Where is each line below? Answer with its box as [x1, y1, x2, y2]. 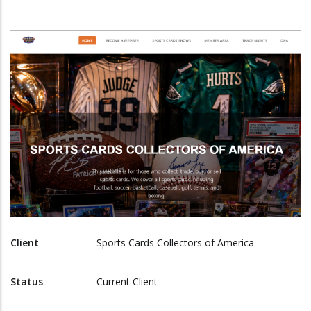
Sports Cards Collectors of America [94, 235, 254, 249]
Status [10, 274, 43, 288]
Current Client [94, 274, 158, 288]
